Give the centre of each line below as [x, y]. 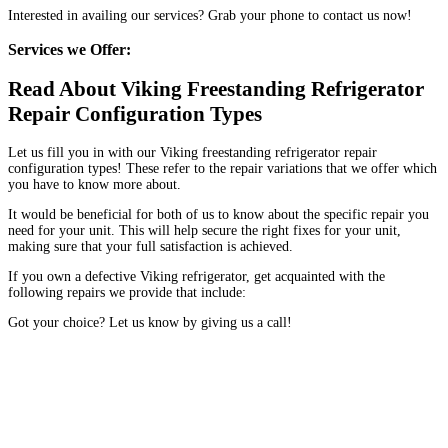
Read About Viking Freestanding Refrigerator [216, 89]
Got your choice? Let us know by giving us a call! [150, 322]
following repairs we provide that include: [127, 292]
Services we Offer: [69, 50]
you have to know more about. [94, 184]
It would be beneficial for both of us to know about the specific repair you [218, 214]
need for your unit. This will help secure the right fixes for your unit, [204, 230]
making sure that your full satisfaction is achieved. [150, 246]
